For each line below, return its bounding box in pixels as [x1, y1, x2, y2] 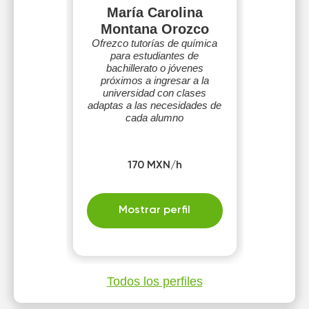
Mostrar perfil [119, 205, 190, 216]
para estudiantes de [110, 50, 199, 61]
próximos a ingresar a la [100, 74, 209, 86]
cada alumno [126, 112, 183, 123]
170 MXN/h [127, 160, 182, 171]
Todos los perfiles [106, 275, 203, 288]
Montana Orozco [100, 21, 209, 37]
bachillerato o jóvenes [106, 62, 203, 74]
